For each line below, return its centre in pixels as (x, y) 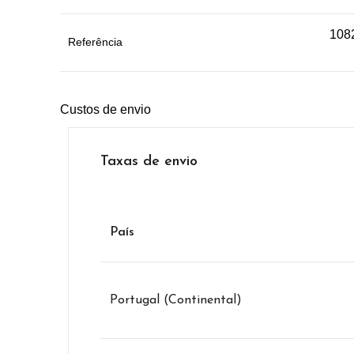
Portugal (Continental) (176, 300)
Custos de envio (105, 109)
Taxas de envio (149, 162)
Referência (95, 42)
